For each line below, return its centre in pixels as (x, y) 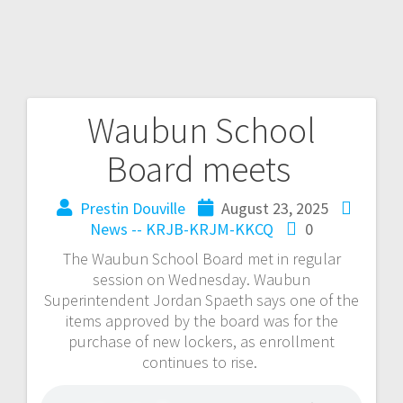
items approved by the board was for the (201, 320)
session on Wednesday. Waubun (201, 279)
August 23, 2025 (274, 208)
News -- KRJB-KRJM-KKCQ (182, 228)
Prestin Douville (132, 208)
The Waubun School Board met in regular (201, 258)
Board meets (201, 169)
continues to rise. (201, 362)
